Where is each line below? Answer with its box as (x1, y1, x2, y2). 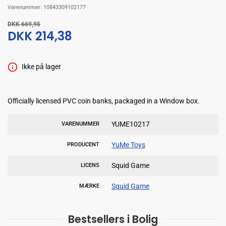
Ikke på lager (21, 63, 61, 71)
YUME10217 (111, 120, 150, 128)
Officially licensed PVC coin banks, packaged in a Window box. (8, 96, 200, 105)
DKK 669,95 (8, 21, 40, 28)
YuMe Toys (111, 140, 145, 149)
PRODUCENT (67, 141, 99, 148)
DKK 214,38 (8, 28, 72, 45)
